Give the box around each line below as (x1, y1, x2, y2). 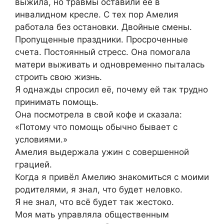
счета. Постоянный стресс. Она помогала (15, 47, 190, 57)
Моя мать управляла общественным (15, 209, 169, 220)
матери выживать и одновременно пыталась (15, 59, 204, 70)
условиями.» (15, 134, 67, 145)
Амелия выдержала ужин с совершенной (15, 147, 189, 157)
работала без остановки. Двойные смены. (15, 22, 192, 32)
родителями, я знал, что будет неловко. (15, 184, 182, 195)
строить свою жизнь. (15, 72, 102, 82)
